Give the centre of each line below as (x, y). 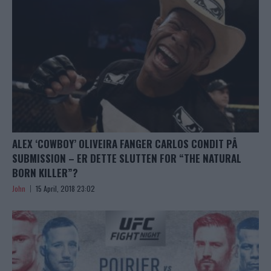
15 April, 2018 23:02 (65, 189)
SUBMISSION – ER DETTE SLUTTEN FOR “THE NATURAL (127, 158)
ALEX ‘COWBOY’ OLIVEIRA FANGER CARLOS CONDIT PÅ (125, 144)
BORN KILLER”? (45, 173)
